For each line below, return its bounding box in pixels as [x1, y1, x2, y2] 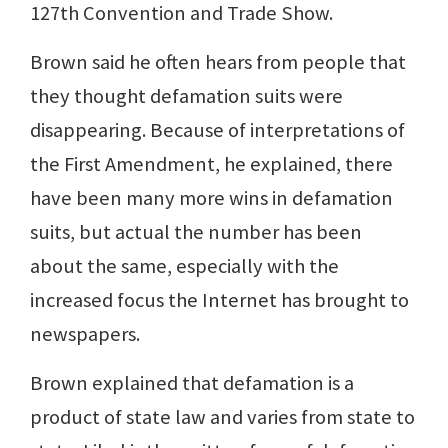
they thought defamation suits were [30, 83, 343, 110]
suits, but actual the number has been [30, 219, 362, 246]
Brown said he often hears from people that [30, 49, 406, 76]
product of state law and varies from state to [30, 404, 415, 431]
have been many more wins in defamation [30, 185, 393, 212]
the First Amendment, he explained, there [30, 151, 393, 178]
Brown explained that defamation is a [30, 370, 354, 397]
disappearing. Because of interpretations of [30, 117, 405, 144]
